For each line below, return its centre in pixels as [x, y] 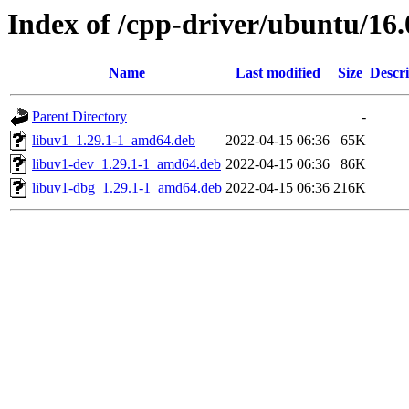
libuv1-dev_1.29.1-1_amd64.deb [126, 164]
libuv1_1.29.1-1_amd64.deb [114, 141]
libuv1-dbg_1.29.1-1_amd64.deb [127, 188]
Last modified [278, 73]
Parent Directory [79, 117]
